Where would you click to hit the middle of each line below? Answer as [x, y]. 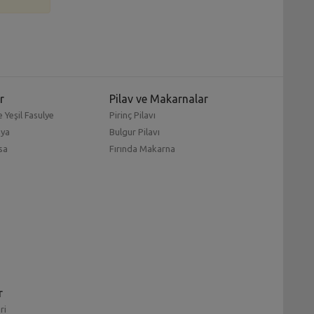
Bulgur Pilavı [134, 131]
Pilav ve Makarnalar [158, 98]
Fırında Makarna [142, 148]
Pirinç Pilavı [132, 115]
